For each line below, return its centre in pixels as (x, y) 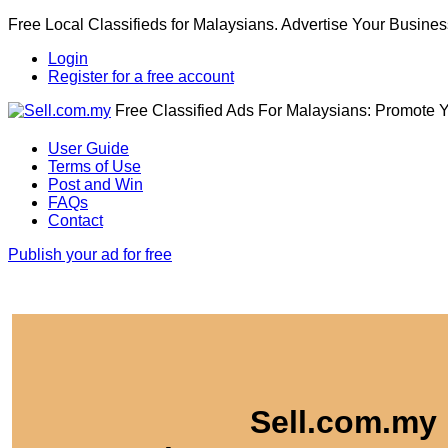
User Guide (88, 148)
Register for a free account (141, 76)
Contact (75, 220)
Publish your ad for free (90, 254)
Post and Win (95, 184)
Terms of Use (94, 166)
